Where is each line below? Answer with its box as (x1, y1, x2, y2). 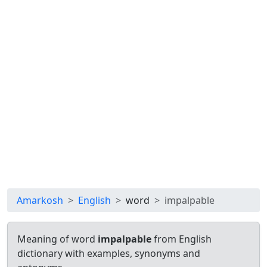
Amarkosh (17, 194, 63, 207)
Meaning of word (17, 232, 98, 246)
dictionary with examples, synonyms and (17, 247, 200, 260)
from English (151, 232, 212, 246)
